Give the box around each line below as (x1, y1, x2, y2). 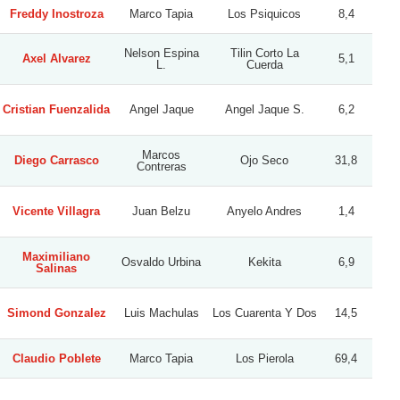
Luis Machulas (123, 305, 199, 320)
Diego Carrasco (13, 153, 99, 167)
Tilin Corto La (229, 46, 299, 60)
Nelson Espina (123, 46, 199, 60)
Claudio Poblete (12, 351, 101, 365)
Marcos (142, 147, 180, 162)
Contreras (136, 159, 187, 173)
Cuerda (246, 57, 283, 71)
